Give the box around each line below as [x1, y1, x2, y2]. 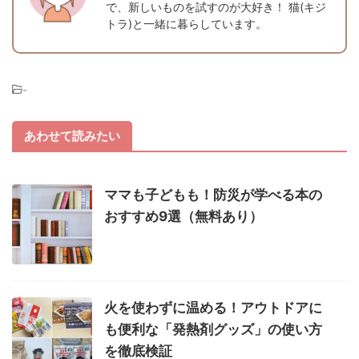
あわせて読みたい [24, 127, 120, 143]
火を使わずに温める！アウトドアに [104, 299, 322, 316]
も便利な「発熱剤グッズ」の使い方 [104, 321, 322, 337]
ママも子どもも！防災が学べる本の [104, 186, 322, 203]
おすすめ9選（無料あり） [104, 208, 263, 224]
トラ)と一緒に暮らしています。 [106, 16, 267, 30]
